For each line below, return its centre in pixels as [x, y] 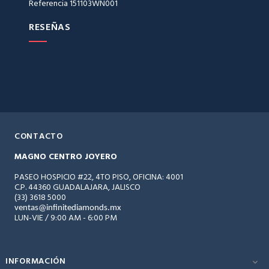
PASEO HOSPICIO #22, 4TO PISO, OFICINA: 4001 [99, 177]
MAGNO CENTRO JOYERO [66, 157]
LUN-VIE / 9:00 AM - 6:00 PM [66, 218]
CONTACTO [39, 137]
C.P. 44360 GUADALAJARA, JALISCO [77, 188]
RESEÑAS [50, 28]
